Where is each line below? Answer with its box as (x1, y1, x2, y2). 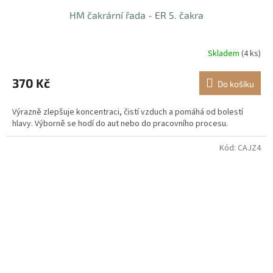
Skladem (208, 47, 241, 60)
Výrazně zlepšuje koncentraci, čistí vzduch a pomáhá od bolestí (12, 106, 243, 119)
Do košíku (218, 79, 254, 90)
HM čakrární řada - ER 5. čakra (69, 9, 204, 21)
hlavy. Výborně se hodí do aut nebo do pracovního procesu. (12, 118, 228, 130)
